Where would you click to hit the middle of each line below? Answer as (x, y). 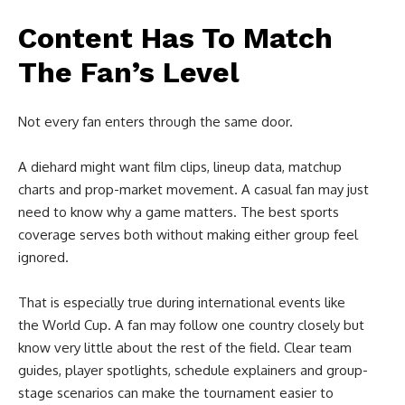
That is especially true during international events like (182, 302)
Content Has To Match (175, 38)
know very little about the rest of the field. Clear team (185, 347)
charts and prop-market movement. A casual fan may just (193, 189)
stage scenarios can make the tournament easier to (176, 392)
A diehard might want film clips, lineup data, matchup (180, 166)
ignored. (43, 257)
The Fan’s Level (129, 72)
